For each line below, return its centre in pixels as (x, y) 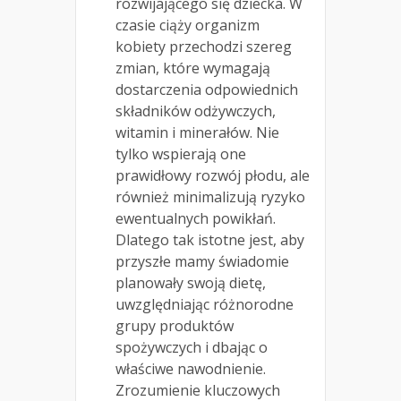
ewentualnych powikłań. (196, 219)
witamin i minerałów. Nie (197, 133)
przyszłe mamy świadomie (202, 262)
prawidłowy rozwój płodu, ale (213, 176)
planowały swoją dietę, (191, 283)
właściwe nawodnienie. (191, 369)
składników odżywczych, (196, 111)
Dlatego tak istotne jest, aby (210, 240)
